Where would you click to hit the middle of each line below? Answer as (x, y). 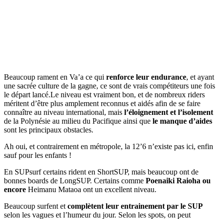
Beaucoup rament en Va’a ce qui (55, 77)
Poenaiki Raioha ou (178, 181)
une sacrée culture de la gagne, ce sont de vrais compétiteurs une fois (109, 86)
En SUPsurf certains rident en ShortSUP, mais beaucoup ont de (101, 172)
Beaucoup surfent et (36, 206)
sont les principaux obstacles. (49, 130)
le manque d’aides (182, 121)
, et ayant (200, 77)
